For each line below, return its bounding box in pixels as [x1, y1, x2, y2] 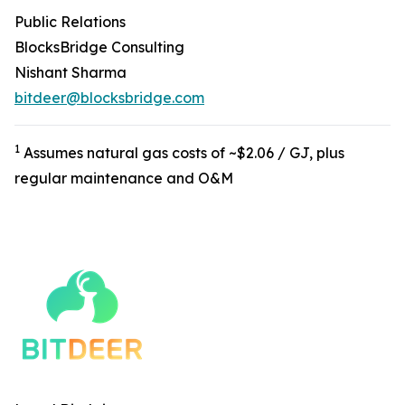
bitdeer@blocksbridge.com [14, 89, 204, 107]
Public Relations [14, 13, 126, 31]
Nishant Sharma [14, 63, 127, 81]
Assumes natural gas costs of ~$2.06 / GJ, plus [20, 144, 344, 162]
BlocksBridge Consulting [14, 38, 184, 56]
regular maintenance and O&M [14, 169, 233, 187]
